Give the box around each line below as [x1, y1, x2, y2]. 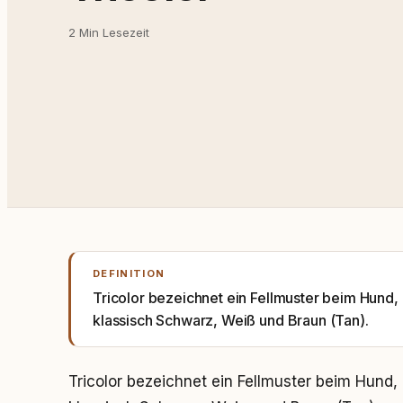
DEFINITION [93, 267, 166, 280]
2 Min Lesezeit [68, 24, 149, 40]
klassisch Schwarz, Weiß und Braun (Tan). [93, 311, 369, 329]
